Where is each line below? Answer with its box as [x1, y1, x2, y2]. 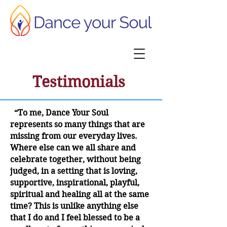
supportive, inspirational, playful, [10, 178, 139, 188]
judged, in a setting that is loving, [10, 166, 137, 176]
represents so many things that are [10, 120, 145, 130]
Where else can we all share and [10, 143, 136, 153]
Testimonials [32, 73, 125, 91]
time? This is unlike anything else [10, 201, 138, 211]
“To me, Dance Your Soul [10, 108, 108, 118]
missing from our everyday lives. [10, 131, 137, 141]
